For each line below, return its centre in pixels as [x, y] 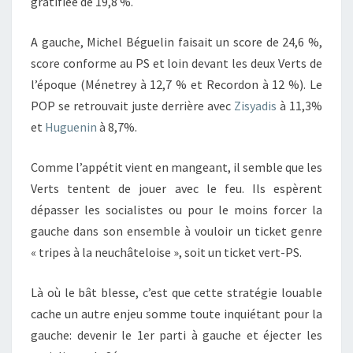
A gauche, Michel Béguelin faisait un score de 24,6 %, [176, 42]
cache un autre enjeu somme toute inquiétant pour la [176, 314]
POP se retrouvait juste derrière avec [132, 106]
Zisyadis [255, 106]
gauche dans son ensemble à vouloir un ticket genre [176, 231]
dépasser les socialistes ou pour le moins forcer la [176, 210]
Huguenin [71, 127]
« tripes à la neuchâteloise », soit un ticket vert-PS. [166, 252]
